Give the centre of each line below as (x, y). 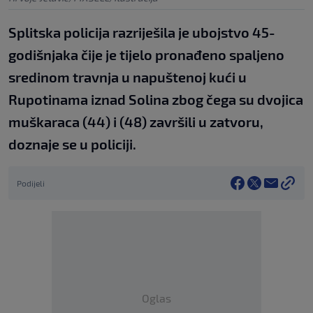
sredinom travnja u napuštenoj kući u (128, 77)
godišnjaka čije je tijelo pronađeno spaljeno (146, 55)
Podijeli (31, 183)
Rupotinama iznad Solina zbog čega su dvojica (156, 100)
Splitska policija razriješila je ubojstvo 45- (142, 32)
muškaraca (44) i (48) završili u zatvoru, (136, 122)
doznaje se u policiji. (72, 144)
